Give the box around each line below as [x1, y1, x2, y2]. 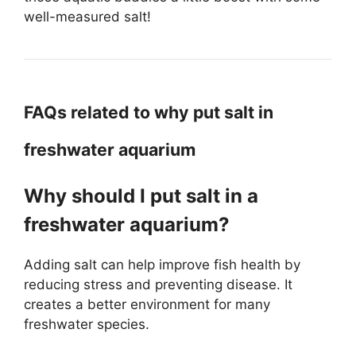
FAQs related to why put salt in [24, 102, 273, 122]
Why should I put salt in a [24, 184, 258, 207]
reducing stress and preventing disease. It [24, 277, 292, 292]
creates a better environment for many [24, 296, 270, 312]
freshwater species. [24, 316, 149, 332]
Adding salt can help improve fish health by [24, 257, 300, 273]
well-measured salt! [24, 9, 151, 25]
